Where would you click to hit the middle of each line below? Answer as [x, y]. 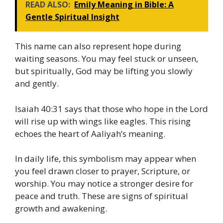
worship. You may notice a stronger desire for [104, 184]
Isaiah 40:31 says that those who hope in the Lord [111, 109]
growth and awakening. [61, 209]
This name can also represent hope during [98, 46]
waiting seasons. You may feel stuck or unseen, [107, 59]
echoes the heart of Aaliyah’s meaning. [90, 133]
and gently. [37, 84]
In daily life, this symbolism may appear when [106, 159]
